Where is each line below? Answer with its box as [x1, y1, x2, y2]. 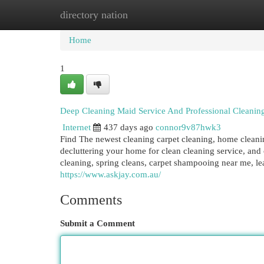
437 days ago [104, 123, 153, 132]
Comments [60, 192, 122, 207]
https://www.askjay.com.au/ [60, 170, 161, 179]
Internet [62, 123, 91, 132]
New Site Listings [118, 10, 182, 19]
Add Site [200, 10, 232, 19]
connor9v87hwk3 [156, 123, 221, 132]
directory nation [60, 9, 128, 21]
